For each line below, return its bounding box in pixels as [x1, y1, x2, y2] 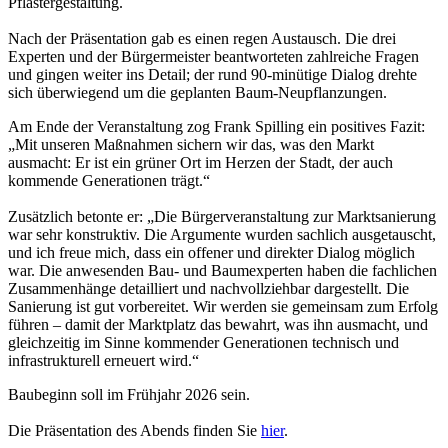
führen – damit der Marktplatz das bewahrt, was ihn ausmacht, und [8, 316, 428, 334]
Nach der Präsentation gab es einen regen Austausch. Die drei [8, 30, 396, 48]
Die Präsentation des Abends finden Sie [8, 422, 261, 440]
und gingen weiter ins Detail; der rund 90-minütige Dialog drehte [8, 66, 417, 84]
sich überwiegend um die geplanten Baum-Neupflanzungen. [8, 84, 387, 102]
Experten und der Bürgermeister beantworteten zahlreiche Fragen [8, 48, 419, 66]
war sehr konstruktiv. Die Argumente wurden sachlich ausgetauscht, [8, 226, 436, 244]
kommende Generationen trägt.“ [8, 172, 214, 190]
